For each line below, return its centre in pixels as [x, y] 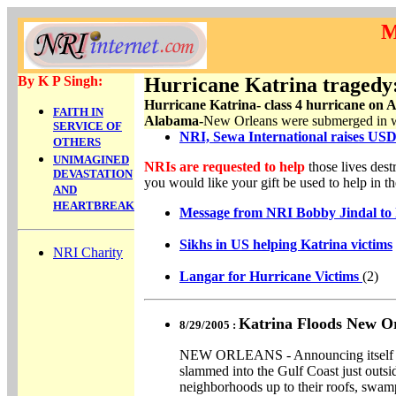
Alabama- [174, 121]
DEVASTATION [93, 175]
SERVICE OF [88, 127]
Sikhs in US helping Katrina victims [286, 244]
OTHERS [77, 143]
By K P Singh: [60, 81]
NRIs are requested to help [226, 167]
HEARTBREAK [94, 206]
